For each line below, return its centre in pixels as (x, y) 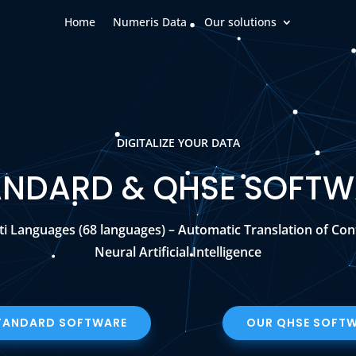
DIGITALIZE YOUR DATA (178, 142)
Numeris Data (149, 22)
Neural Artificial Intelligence (178, 252)
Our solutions (240, 22)
